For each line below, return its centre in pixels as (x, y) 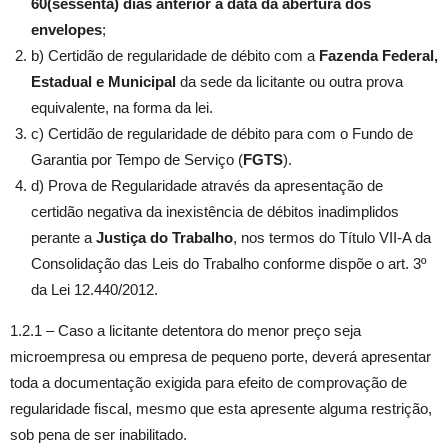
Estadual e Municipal (103, 82)
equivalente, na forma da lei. (122, 108)
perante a (63, 238)
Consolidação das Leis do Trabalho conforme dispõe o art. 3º (228, 264)
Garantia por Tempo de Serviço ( (137, 160)
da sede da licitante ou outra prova (289, 82)
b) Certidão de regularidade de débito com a (175, 56)
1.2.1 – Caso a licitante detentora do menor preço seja (185, 331)
